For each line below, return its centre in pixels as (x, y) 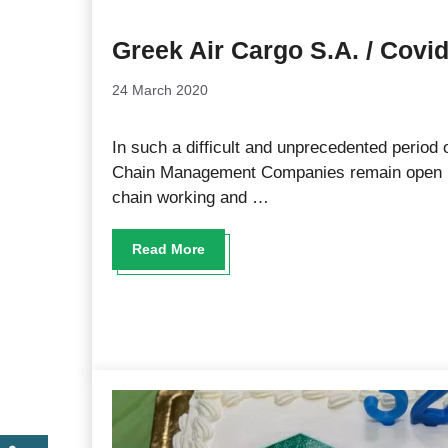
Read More (168, 249)
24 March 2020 (160, 90)
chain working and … (190, 197)
